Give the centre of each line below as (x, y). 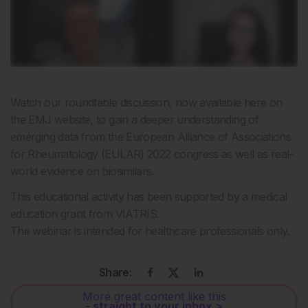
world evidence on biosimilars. (82, 172)
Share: (115, 273)
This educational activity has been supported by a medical (149, 197)
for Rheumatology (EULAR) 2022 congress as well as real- (152, 154)
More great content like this (154, 297)
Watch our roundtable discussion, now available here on (146, 103)
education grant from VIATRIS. (85, 214)
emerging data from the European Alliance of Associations (151, 137)
